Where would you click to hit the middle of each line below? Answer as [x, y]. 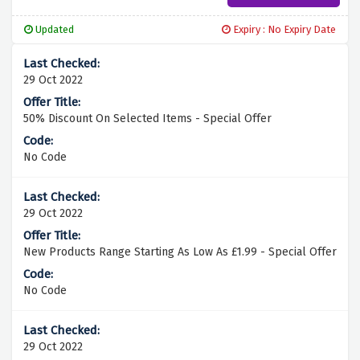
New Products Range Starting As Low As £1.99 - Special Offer [180, 252]
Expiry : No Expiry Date [283, 30]
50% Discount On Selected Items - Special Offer [147, 119]
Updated [53, 30]
